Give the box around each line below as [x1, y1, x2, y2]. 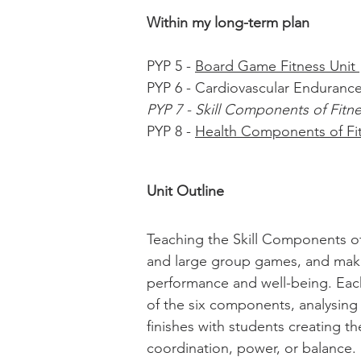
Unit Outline [147, 182, 224, 200]
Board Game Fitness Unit [195, 57, 359, 75]
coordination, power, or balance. [147, 339, 356, 357]
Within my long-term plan [147, 14, 309, 31]
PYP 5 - [147, 57, 195, 75]
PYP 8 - [147, 122, 195, 140]
